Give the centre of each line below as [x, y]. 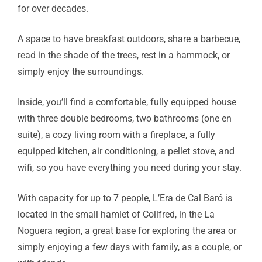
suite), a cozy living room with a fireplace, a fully [116, 135]
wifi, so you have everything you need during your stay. [130, 167]
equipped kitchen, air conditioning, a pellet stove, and [126, 151]
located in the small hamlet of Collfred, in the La [116, 214]
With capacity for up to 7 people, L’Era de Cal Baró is [125, 198]
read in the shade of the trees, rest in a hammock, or [124, 55]
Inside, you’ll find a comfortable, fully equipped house [127, 102]
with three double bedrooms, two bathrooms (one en [125, 118]
